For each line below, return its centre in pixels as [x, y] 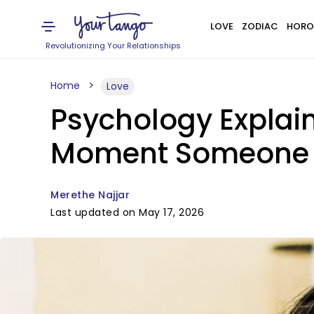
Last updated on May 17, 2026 [127, 212]
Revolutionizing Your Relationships [114, 46]
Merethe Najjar [90, 195]
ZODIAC [260, 26]
